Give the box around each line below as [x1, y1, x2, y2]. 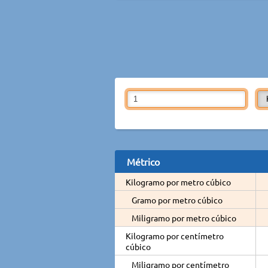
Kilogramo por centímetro [126, 230, 224, 241]
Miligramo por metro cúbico [132, 212, 236, 223]
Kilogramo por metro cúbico [126, 176, 231, 187]
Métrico [127, 155, 160, 167]
